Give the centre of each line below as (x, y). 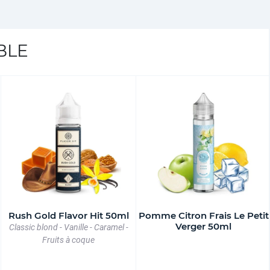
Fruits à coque (68, 240)
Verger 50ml (203, 227)
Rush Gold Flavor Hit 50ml (68, 216)
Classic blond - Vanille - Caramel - (68, 228)
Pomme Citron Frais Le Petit (203, 216)
